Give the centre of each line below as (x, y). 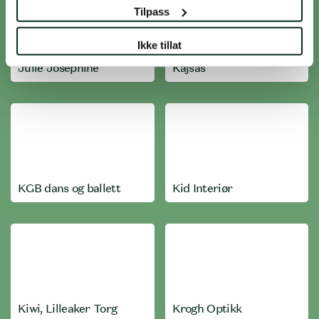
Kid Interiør (202, 188)
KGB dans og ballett (69, 188)
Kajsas (189, 68)
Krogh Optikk (207, 308)
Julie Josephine (58, 68)
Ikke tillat (159, 45)
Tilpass (151, 11)
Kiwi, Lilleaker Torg (68, 308)
